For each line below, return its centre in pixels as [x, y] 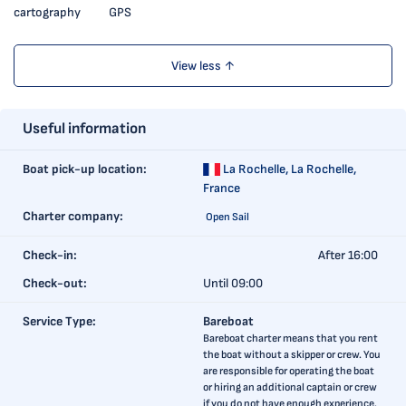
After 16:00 [348, 255]
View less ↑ [203, 66]
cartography [47, 12]
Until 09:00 [233, 283]
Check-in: [50, 255]
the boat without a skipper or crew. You [292, 355]
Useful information [84, 129]
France [222, 188]
